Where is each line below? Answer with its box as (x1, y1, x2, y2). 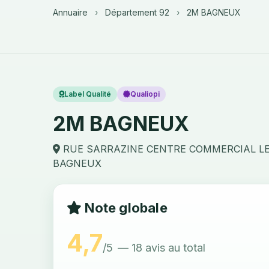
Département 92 (105, 7, 169, 17)
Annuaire (53, 7, 88, 17)
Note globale (82, 200, 168, 216)
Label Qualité (64, 89, 111, 98)
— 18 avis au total (118, 241, 205, 254)
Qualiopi (130, 89, 160, 98)
